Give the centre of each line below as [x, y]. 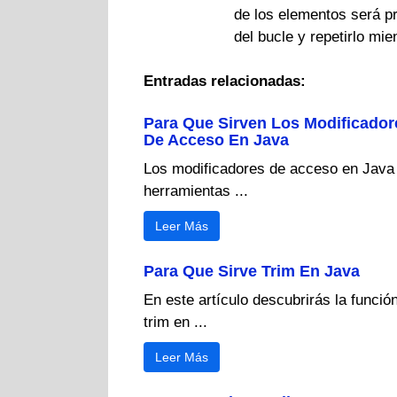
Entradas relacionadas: [225, 82]
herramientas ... [196, 191]
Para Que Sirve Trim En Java [252, 271]
